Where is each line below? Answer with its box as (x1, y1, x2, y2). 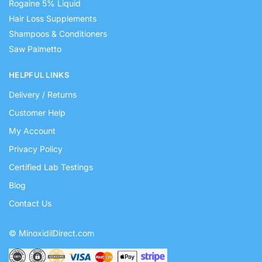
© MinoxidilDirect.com (9, 227, 94, 238)
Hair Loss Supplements (9, 13, 96, 24)
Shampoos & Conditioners (9, 29, 107, 39)
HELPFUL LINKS (9, 70, 69, 80)
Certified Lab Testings (9, 161, 93, 172)
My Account (9, 125, 56, 136)
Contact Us (9, 198, 51, 208)
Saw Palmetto (9, 44, 61, 54)
